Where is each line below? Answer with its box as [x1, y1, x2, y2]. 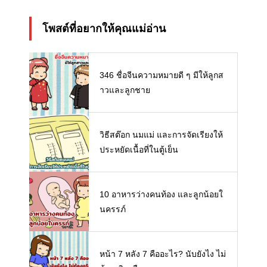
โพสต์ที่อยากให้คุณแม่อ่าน [42, 22, 166, 35]
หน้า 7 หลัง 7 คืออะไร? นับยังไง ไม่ [100, 249, 226, 259]
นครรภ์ [100, 204, 126, 215]
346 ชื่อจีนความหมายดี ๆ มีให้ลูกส [100, 70, 223, 80]
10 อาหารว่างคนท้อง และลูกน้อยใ [100, 190, 223, 200]
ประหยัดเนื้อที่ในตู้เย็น [100, 145, 178, 155]
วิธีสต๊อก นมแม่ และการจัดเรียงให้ [100, 130, 223, 140]
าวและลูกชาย [100, 85, 150, 95]
